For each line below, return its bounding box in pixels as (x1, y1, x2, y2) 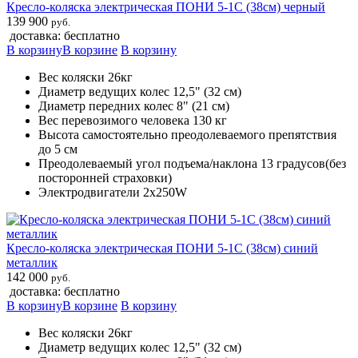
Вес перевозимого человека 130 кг (38, 113, 227, 127)
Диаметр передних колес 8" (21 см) (38, 98, 229, 113)
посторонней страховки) (38, 170, 172, 185)
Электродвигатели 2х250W (38, 185, 187, 199)
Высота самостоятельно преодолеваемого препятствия (38, 127, 336, 141)
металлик (6, 255, 58, 269)
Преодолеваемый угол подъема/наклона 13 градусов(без (38, 156, 346, 170)
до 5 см (38, 141, 78, 156)
